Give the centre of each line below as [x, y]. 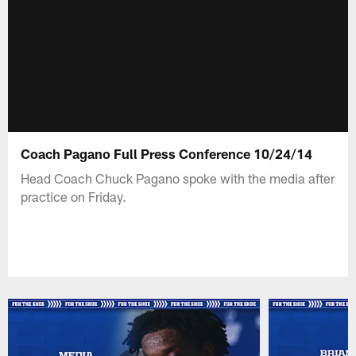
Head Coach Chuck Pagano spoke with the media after [178, 178]
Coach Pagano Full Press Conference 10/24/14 [167, 153]
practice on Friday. [74, 196]
